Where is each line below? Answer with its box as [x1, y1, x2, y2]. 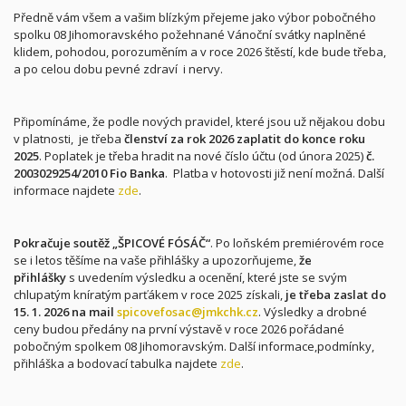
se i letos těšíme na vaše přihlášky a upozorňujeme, [14, 252, 296, 268]
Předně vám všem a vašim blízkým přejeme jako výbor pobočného [14, 9, 376, 25]
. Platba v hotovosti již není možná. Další [165, 165, 384, 181]
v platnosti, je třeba [14, 130, 121, 147]
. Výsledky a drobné [258, 304, 367, 320]
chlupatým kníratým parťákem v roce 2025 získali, [14, 286, 283, 303]
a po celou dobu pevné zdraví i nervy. [14, 61, 223, 77]
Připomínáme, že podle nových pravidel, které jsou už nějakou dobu [14, 113, 385, 130]
